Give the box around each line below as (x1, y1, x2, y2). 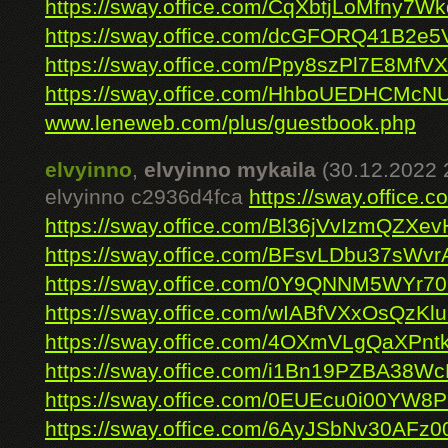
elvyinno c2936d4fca (45, 185, 249, 209)
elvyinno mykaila (144, 158, 316, 182)
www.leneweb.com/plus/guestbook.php (45, 111, 416, 135)
